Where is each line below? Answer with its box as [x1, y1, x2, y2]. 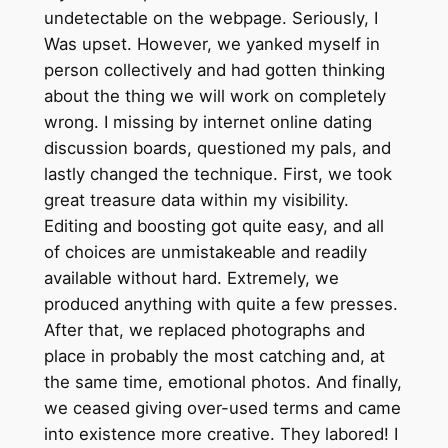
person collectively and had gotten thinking [43, 60, 385, 81]
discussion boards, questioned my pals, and [43, 138, 391, 159]
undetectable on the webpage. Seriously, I [43, 8, 378, 29]
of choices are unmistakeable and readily [43, 242, 367, 263]
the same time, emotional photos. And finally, [43, 372, 402, 393]
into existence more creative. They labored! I [43, 424, 398, 445]
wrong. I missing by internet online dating [43, 112, 372, 133]
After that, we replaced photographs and [43, 320, 365, 341]
